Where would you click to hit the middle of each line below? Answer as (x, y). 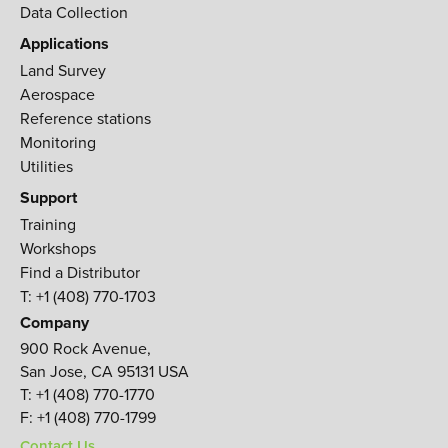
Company (54, 323)
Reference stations (85, 118)
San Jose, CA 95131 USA (104, 371)
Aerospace (57, 94)
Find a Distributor (80, 272)
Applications (64, 44)
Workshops (58, 248)
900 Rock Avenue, (85, 348)
